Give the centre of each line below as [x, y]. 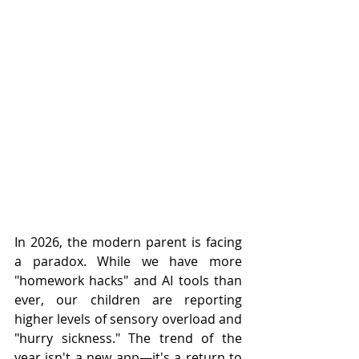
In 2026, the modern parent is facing [128, 242]
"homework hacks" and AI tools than [128, 280]
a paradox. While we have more [128, 261]
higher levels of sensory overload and [128, 319]
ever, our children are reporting [128, 300]
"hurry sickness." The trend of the [128, 338]
